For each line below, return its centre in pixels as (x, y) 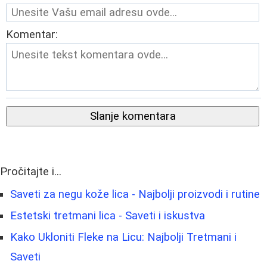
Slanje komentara (133, 116)
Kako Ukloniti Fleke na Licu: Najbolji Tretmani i (123, 237)
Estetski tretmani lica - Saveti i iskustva (108, 215)
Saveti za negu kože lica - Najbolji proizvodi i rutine (135, 194)
